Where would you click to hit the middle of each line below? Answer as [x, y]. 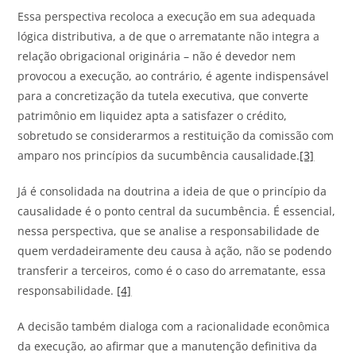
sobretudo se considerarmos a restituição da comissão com [176, 135]
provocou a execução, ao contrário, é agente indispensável [174, 75]
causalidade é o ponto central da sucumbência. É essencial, [177, 211]
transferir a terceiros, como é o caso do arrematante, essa [172, 270]
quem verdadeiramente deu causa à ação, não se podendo [175, 250]
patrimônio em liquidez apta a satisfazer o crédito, [153, 115]
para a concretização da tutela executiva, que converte [163, 95]
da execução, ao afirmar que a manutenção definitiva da [168, 346]
